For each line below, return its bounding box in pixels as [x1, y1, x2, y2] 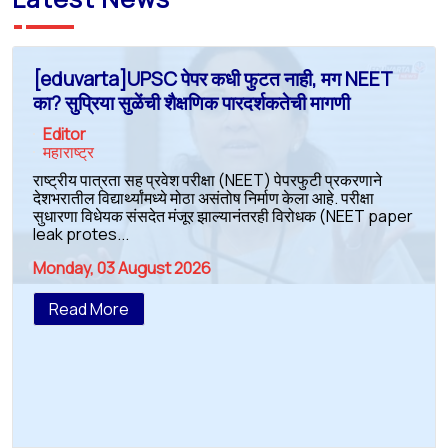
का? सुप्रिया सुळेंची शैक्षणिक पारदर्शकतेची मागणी [33, 89, 350, 116]
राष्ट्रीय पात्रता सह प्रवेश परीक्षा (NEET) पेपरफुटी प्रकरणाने [33, 168, 382, 191]
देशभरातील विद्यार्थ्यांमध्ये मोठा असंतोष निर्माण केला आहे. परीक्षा [33, 186, 374, 209]
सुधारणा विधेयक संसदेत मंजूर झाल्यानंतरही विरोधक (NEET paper [33, 204, 413, 227]
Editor [43, 122, 86, 145]
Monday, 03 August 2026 [33, 256, 211, 279]
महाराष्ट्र [43, 140, 94, 163]
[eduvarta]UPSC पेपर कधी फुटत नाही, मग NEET [33, 65, 392, 92]
